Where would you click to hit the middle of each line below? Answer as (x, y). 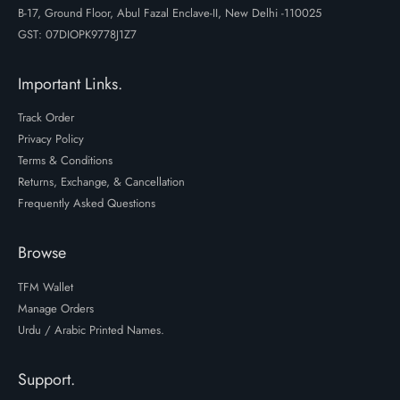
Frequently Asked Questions (87, 204)
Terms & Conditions (65, 161)
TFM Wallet (46, 287)
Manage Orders (56, 308)
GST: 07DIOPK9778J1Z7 (77, 34)
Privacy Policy (51, 139)
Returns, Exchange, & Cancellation (101, 182)
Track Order (46, 118)
